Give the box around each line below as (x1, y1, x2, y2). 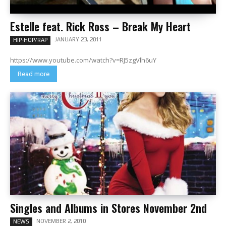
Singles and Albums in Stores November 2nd (10, 200, 207, 216)
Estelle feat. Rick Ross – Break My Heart (10, 18, 191, 34)
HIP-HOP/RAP (13, 37, 47, 43)
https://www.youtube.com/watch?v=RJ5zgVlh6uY (10, 55, 156, 65)
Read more (18, 70, 49, 78)
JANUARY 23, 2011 (54, 36, 102, 42)
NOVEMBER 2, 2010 (36, 218, 86, 224)
